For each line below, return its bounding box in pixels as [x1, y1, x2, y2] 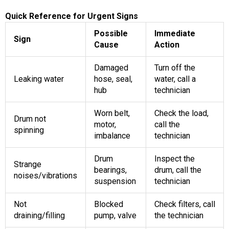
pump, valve [94, 210, 136, 220]
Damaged [94, 62, 128, 73]
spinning [14, 125, 44, 135]
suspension [94, 176, 136, 186]
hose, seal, [94, 74, 132, 84]
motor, [94, 119, 116, 129]
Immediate [154, 28, 195, 38]
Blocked [94, 199, 123, 209]
